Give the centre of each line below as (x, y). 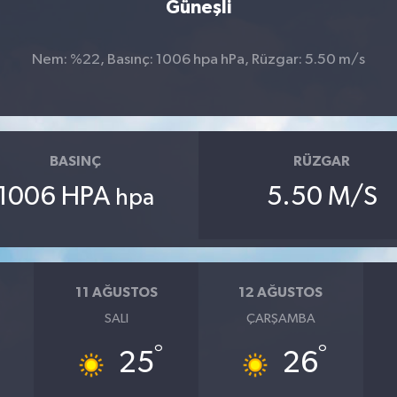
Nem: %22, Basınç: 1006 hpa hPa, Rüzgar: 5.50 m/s (198, 59)
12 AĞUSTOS (281, 293)
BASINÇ (75, 162)
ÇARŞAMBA (280, 318)
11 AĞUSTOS (116, 293)
